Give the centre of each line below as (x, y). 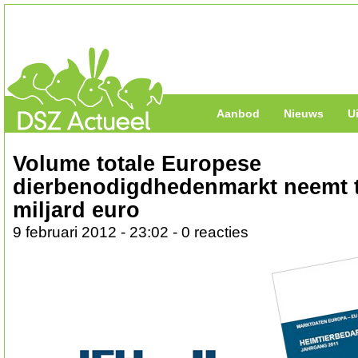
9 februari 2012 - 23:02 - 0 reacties (131, 232)
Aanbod (238, 113)
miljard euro (76, 210)
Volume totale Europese (137, 164)
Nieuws (304, 113)
